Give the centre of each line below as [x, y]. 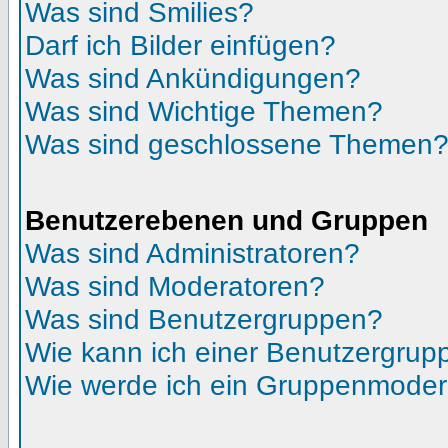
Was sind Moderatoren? [175, 286]
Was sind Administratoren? [192, 253]
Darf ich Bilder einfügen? [180, 45]
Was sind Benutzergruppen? [204, 319]
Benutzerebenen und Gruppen [226, 220]
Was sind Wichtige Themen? [204, 111]
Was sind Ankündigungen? [193, 78]
